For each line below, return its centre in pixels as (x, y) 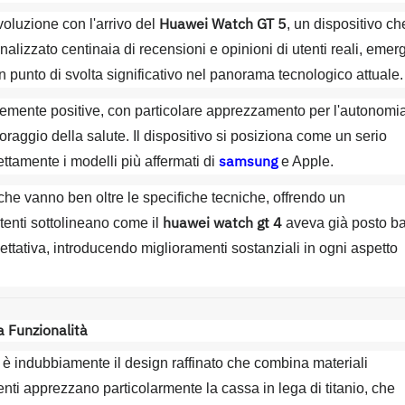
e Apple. (306, 161)
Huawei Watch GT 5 (223, 24)
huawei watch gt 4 (222, 223)
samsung (248, 162)
